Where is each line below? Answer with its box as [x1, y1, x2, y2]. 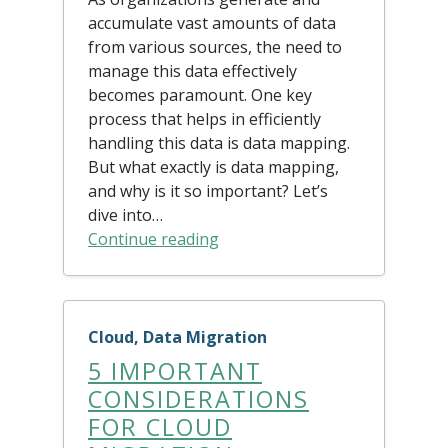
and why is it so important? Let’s [88, 179, 328, 202]
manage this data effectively [88, 59, 297, 82]
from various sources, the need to [88, 35, 342, 58]
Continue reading [88, 227, 219, 250]
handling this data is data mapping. [88, 131, 350, 154]
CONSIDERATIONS [88, 382, 309, 415]
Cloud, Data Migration [88, 325, 267, 348]
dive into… [88, 203, 163, 226]
